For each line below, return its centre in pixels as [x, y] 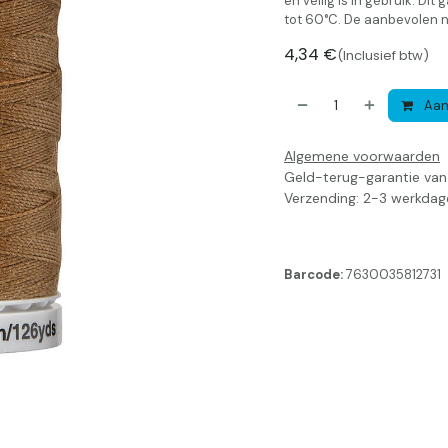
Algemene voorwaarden [362, 156]
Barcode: [315, 274]
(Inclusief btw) [383, 55]
